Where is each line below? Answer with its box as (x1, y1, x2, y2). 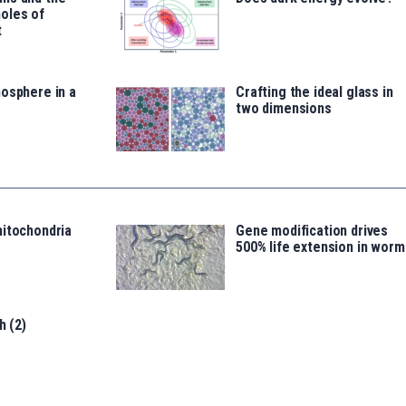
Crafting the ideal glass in (236, 82, 393, 101)
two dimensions (236, 99, 332, 117)
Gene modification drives (236, 221, 389, 239)
